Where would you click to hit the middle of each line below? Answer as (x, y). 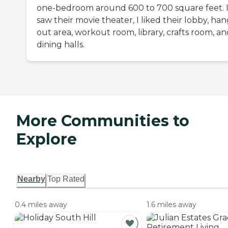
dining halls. (61, 45)
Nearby (31, 179)
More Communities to (103, 121)
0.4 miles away (41, 205)
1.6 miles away (172, 205)
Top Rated (66, 179)
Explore (47, 139)
